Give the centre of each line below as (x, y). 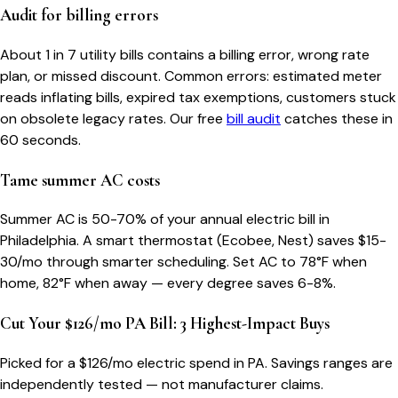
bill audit (254, 118)
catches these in (338, 118)
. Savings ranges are (329, 362)
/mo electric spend (169, 362)
